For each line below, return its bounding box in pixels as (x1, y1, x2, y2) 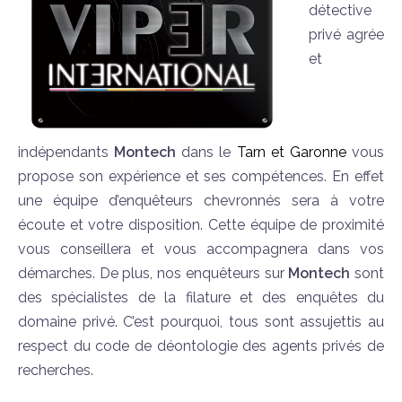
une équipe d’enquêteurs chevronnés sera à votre (18, 191, 384, 209)
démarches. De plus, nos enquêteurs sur (18, 264, 289, 282)
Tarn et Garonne (236, 143, 346, 161)
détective (309, 2, 371, 19)
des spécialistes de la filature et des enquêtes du (18, 288, 384, 306)
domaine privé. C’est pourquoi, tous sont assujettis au (18, 312, 384, 330)
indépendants (18, 143, 115, 161)
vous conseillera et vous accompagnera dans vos (18, 240, 384, 258)
